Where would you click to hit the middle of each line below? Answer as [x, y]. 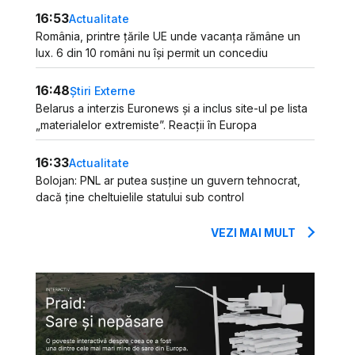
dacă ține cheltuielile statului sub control [140, 197]
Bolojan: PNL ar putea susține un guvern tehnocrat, [168, 180]
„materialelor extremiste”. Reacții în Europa [147, 125]
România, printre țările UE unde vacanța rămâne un [168, 36]
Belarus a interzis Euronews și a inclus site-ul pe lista [172, 108]
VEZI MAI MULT [254, 233]
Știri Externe [103, 90]
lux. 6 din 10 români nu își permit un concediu [152, 53]
